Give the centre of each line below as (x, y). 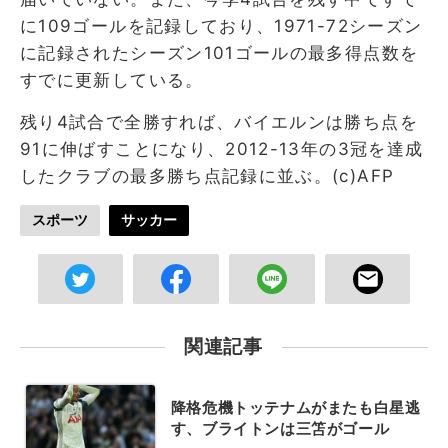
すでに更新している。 (112, 79)
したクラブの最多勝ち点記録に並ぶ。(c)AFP (207, 175)
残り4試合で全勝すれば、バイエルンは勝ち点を (219, 121)
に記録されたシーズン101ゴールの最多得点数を (219, 52)
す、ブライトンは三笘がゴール (280, 429)
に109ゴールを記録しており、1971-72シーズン (221, 25)
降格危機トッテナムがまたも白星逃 (295, 408)
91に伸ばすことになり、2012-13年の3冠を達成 (222, 148)
